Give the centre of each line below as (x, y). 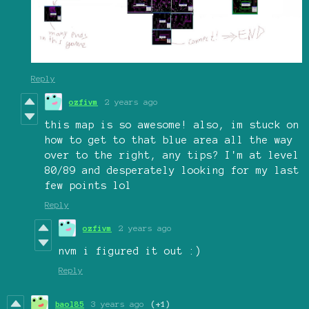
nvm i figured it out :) (130, 251)
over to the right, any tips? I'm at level (172, 155)
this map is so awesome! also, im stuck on (172, 124)
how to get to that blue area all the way (169, 140)
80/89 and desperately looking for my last (172, 170)
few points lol (88, 185)
